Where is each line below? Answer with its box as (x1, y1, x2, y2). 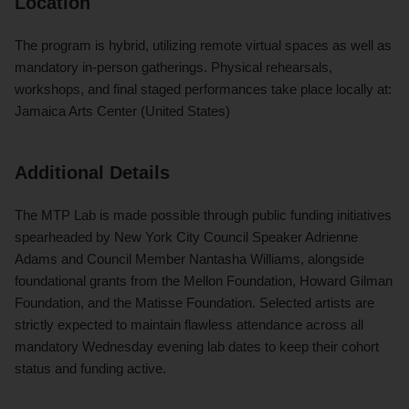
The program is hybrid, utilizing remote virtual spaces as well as (15, 37, 392, 53)
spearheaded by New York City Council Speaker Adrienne (15, 228, 358, 245)
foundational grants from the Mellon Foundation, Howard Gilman (15, 272, 393, 288)
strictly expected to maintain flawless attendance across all (15, 316, 363, 332)
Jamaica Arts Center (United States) (15, 102, 230, 119)
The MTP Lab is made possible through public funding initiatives (15, 206, 392, 223)
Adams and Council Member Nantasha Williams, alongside (15, 250, 364, 267)
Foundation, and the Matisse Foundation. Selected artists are (15, 294, 374, 310)
